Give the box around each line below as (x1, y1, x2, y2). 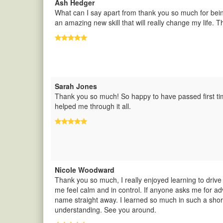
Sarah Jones (55, 81, 97, 91)
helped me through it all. (55, 101, 131, 111)
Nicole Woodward (55, 165, 114, 175)
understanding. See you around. (55, 205, 156, 215)
